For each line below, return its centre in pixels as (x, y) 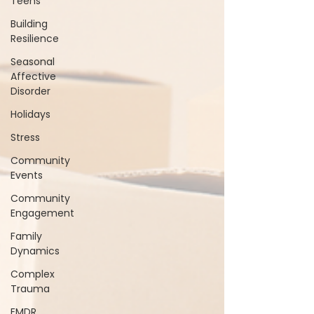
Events (27, 175)
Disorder (30, 91)
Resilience (35, 39)
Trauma (30, 289)
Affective (33, 76)
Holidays (30, 114)
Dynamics (35, 251)
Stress (25, 137)
